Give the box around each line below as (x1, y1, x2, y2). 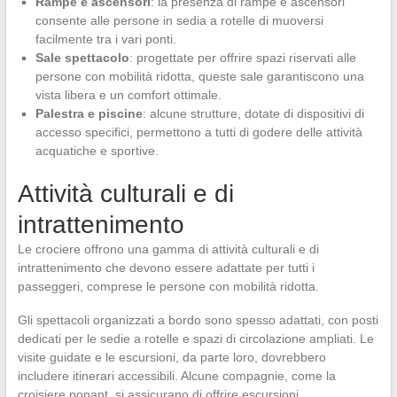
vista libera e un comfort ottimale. (35, 87, 222, 102)
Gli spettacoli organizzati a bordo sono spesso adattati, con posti (17, 312, 378, 327)
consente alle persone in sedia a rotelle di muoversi (35, 12, 323, 27)
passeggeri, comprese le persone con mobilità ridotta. (17, 278, 319, 293)
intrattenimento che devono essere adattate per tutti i (17, 260, 315, 275)
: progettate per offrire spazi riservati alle (128, 50, 356, 65)
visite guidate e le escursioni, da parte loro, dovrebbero (17, 349, 326, 364)
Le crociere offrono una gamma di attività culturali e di (17, 241, 319, 256)
